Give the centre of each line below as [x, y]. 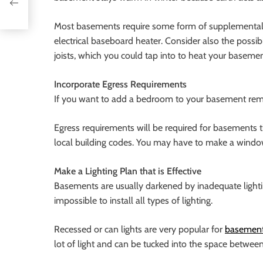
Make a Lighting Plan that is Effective [128, 171]
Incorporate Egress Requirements [120, 85]
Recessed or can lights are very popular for [139, 230]
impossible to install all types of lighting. [133, 201]
